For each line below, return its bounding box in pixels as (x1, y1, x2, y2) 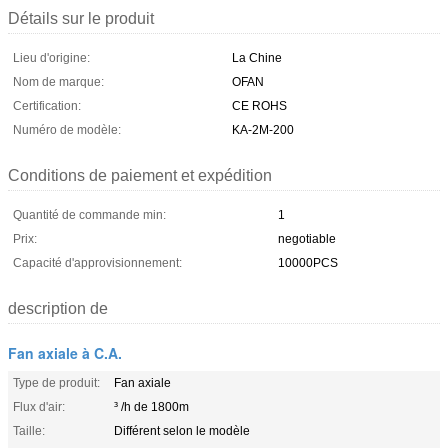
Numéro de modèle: (13, 122, 121, 137)
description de (8, 299, 108, 317)
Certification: (13, 98, 81, 113)
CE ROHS (232, 98, 287, 113)
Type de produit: (13, 375, 100, 390)
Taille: (13, 423, 45, 438)
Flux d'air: (13, 399, 65, 414)
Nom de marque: (13, 74, 104, 89)
